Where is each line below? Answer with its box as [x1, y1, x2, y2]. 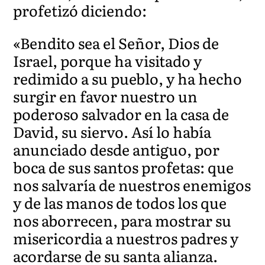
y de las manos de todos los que [13, 191, 227, 214]
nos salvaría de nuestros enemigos [13, 173, 251, 196]
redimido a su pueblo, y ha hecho [13, 67, 243, 89]
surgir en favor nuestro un [13, 85, 198, 107]
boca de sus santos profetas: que [13, 156, 234, 178]
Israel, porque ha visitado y [13, 49, 202, 72]
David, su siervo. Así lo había [13, 120, 212, 143]
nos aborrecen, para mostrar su [13, 209, 232, 231]
